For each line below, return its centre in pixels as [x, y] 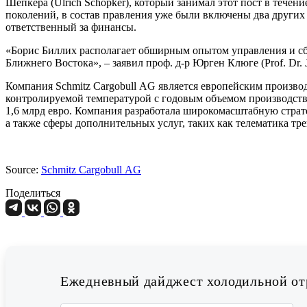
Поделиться [33, 193]
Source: [23, 170]
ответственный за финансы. [71, 27]
